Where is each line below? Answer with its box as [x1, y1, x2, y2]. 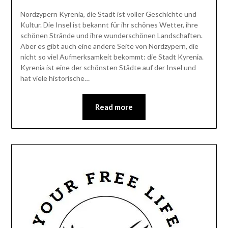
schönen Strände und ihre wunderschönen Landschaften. [20, 31, 203, 40]
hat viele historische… [20, 73, 90, 82]
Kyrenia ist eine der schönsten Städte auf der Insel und [20, 63, 196, 72]
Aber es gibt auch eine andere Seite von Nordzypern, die [20, 41, 198, 50]
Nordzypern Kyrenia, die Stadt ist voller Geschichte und [20, 9, 196, 18]
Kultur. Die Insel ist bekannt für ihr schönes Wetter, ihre [20, 20, 198, 29]
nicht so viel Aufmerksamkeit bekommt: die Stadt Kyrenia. [20, 52, 204, 61]
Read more [95, 102, 133, 111]
